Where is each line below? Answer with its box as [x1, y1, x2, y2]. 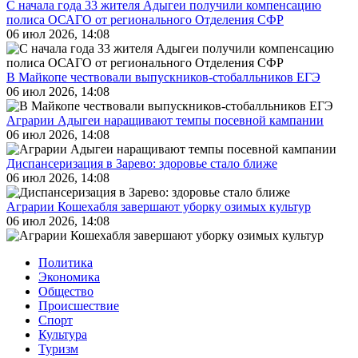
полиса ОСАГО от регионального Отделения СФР [6, 13, 284, 26]
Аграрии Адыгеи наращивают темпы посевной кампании [6, 113, 324, 127]
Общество [38, 284, 93, 298]
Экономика [38, 270, 100, 284]
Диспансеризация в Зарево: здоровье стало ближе [6, 157, 277, 170]
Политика [38, 256, 93, 269]
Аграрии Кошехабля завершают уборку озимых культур [6, 200, 311, 213]
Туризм [38, 342, 78, 356]
